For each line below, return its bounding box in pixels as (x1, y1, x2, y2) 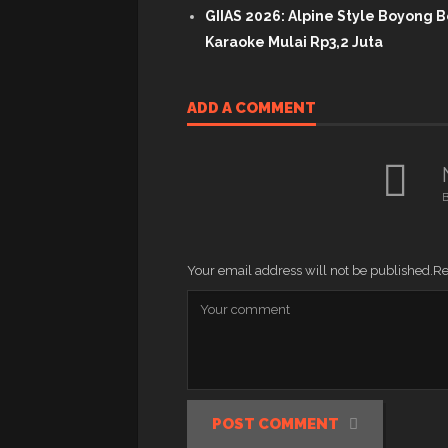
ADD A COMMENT (187, 98, 316, 117)
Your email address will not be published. (187, 262, 433, 278)
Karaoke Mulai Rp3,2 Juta (205, 33, 383, 50)
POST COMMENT (212, 415, 339, 434)
